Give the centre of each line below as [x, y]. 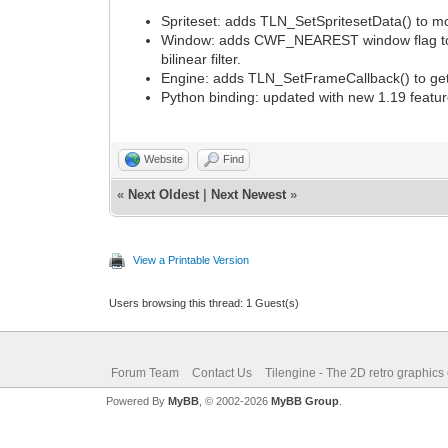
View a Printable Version [191, 259]
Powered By [136, 400]
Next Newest [249, 194]
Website [164, 158]
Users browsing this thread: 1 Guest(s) [204, 302]
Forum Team [144, 372]
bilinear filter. [201, 58]
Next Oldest [164, 194]
